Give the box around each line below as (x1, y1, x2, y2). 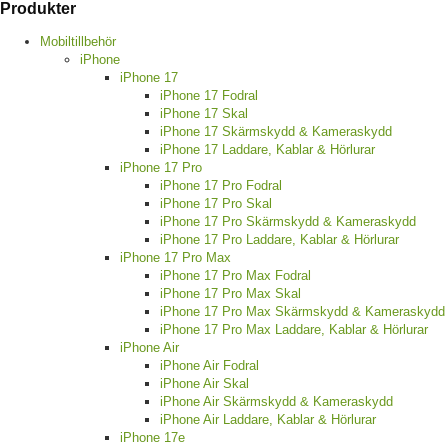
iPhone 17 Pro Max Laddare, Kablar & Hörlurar (160, 322, 428, 338)
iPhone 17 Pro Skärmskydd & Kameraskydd (160, 214, 416, 230)
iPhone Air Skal (160, 376, 249, 392)
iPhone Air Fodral (160, 358, 259, 374)
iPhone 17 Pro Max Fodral (160, 268, 311, 284)
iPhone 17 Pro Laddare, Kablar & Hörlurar (160, 232, 399, 248)
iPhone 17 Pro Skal (160, 196, 272, 212)
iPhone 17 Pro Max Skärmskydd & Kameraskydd (160, 304, 445, 320)
